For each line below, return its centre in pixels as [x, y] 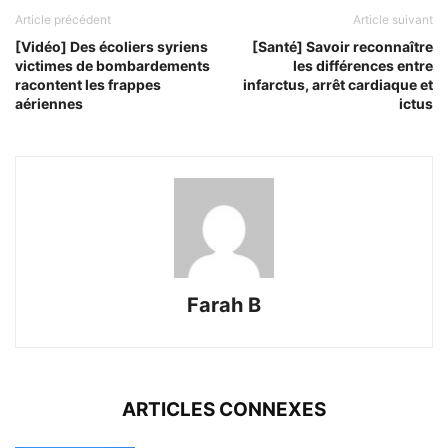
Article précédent [63, 19]
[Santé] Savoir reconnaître [342, 46]
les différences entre [363, 65]
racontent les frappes [88, 84]
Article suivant [393, 19]
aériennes [49, 103]
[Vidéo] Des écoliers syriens [111, 46]
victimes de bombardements [112, 65]
